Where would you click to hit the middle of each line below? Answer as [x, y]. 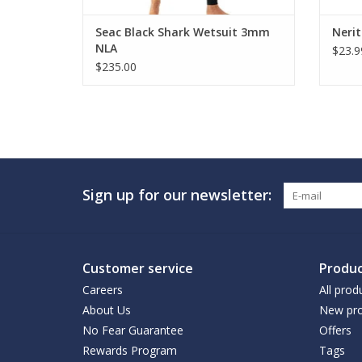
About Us [107, 309]
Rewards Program [130, 350]
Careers [103, 289]
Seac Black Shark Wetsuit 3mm [183, 32]
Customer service [138, 268]
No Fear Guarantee [133, 330]
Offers [335, 330]
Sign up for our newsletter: [177, 194]
